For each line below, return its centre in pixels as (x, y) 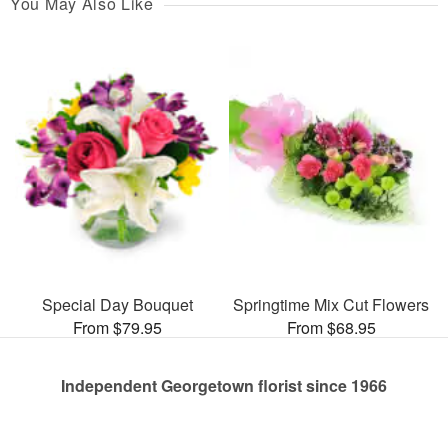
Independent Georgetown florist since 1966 (224, 386)
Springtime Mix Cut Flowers (331, 305)
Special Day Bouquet (117, 305)
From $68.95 (331, 328)
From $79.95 (117, 328)
